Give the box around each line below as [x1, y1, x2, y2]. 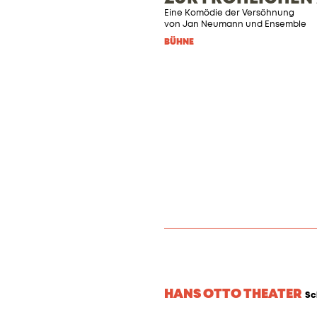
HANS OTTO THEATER [164, 288, 301, 301]
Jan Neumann [183, 21, 243, 29]
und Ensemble [243, 21, 306, 29]
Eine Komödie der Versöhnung [164, 9, 294, 18]
